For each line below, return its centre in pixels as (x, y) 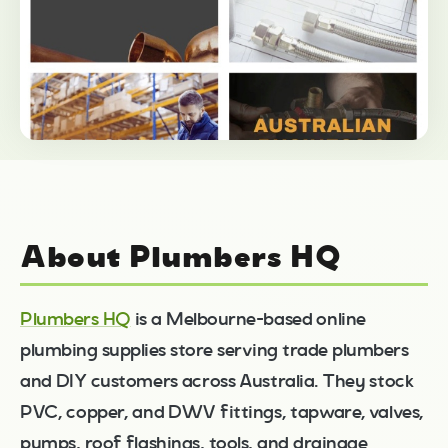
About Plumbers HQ (181, 257)
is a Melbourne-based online (248, 319)
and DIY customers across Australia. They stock (217, 381)
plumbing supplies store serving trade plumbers (214, 350)
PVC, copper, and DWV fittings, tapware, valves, (222, 412)
